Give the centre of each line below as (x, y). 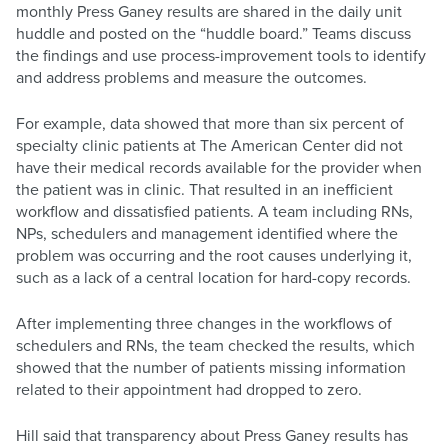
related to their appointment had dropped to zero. (189, 389)
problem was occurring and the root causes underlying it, (214, 255)
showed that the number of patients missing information (211, 367)
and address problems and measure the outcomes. (191, 77)
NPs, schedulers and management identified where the (207, 233)
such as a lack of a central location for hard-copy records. (213, 277)
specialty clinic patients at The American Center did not (209, 145)
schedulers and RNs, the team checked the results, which (215, 345)
